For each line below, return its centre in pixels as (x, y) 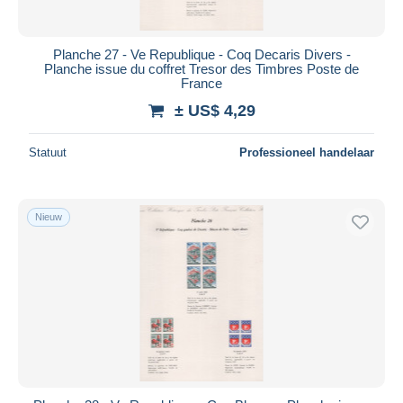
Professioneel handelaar (307, 152)
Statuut (48, 152)
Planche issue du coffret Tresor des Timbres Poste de (201, 68)
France (201, 83)
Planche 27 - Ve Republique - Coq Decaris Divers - (201, 54)
